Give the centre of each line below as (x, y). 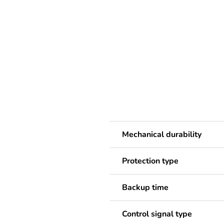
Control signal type (157, 214)
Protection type (150, 161)
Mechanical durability (162, 134)
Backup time (145, 187)
